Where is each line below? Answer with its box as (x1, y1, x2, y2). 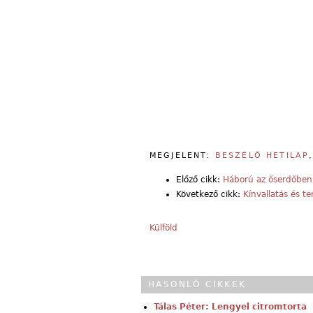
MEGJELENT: (150, 150, 215, 160)
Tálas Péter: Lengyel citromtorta (154, 301, 307, 312)
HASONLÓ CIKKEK (148, 279, 247, 289)
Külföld (150, 222, 177, 233)
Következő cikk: (176, 189, 243, 199)
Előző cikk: (176, 174, 223, 184)
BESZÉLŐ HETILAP (214, 150, 310, 160)
